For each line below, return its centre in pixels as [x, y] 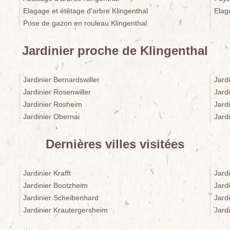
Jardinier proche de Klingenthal [115, 51]
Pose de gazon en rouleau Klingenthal [85, 23]
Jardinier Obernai [52, 117]
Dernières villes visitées [115, 144]
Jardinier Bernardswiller [62, 80]
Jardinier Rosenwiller [57, 92]
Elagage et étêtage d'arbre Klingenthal [86, 11]
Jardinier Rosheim [53, 104]
